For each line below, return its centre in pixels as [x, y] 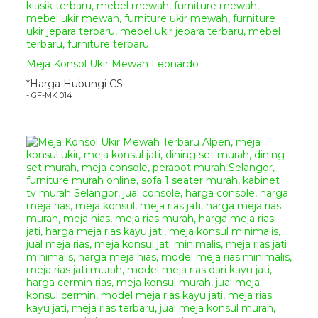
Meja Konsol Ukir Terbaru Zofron [225, 264]
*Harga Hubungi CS [75, 84]
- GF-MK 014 [49, 95]
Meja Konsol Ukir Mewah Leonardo [113, 64]
